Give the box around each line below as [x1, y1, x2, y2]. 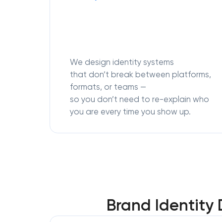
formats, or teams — [70, 82, 146, 92]
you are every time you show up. [70, 107, 191, 116]
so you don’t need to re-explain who [70, 94, 209, 104]
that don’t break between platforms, [70, 69, 211, 79]
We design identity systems [70, 57, 174, 67]
